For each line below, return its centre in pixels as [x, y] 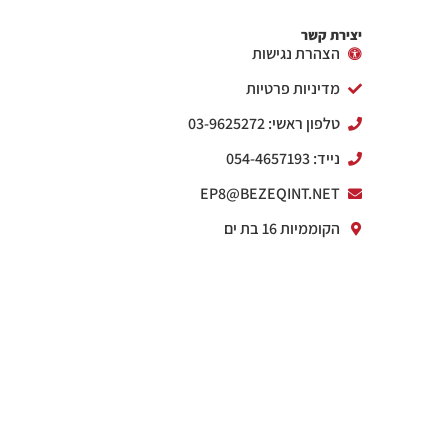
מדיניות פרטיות [292, 89]
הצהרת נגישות [295, 54]
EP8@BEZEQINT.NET [269, 194]
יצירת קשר [331, 35]
